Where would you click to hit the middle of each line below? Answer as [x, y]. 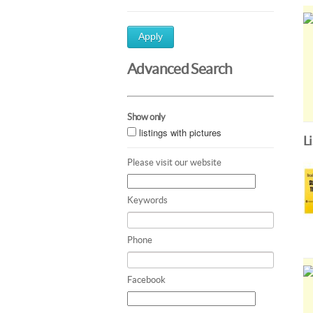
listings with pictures [180, 132]
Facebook [146, 279]
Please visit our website [174, 162]
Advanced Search [180, 69]
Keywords [147, 200]
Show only [146, 117]
